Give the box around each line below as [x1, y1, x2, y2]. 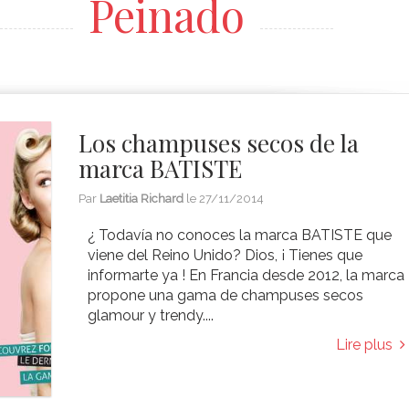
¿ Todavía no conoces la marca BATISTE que [88, 226, 393, 244]
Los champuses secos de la [79, 127, 360, 159]
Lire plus [335, 336, 400, 353]
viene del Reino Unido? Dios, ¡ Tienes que [88, 246, 363, 264]
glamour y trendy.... [88, 307, 215, 324]
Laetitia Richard [100, 192, 184, 205]
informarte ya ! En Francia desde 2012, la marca [88, 267, 405, 284]
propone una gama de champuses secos [88, 287, 364, 304]
